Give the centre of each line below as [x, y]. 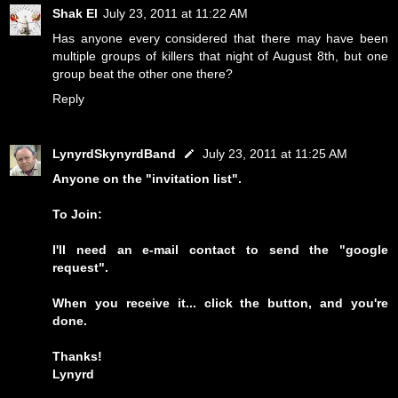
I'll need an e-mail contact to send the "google [220, 250]
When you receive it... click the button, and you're [220, 303]
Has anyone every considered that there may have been [220, 39]
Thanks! [77, 357]
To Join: [77, 215]
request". [80, 268]
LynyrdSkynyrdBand [114, 154]
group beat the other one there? [143, 74]
